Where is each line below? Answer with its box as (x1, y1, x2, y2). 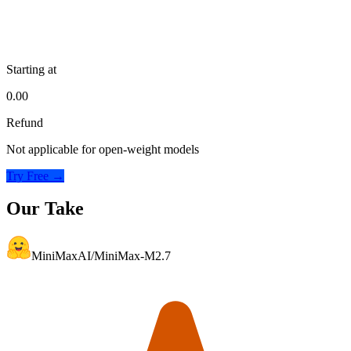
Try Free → (6, 168, 64, 183)
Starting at (6, 62, 56, 76)
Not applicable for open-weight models (6, 142, 199, 156)
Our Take (6, 198, 84, 219)
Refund (6, 115, 43, 129)
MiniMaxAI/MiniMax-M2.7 (31, 249, 171, 263)
